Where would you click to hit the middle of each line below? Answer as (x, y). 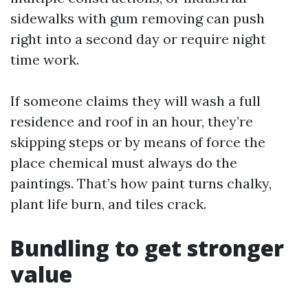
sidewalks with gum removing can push (137, 18)
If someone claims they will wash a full (135, 101)
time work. (45, 59)
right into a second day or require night (138, 39)
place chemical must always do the (124, 163)
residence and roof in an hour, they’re (132, 121)
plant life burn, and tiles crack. (108, 204)
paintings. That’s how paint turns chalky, (141, 183)
